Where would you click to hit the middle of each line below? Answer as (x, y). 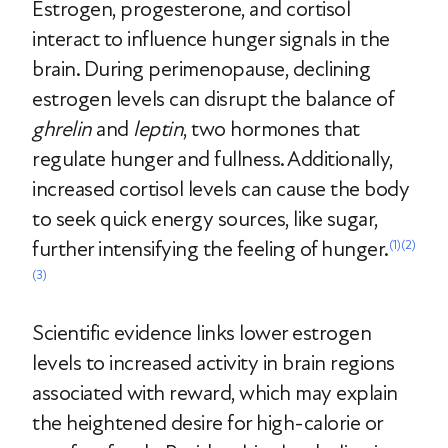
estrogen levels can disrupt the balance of (212, 99)
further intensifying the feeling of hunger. (210, 249)
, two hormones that (271, 129)
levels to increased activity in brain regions (213, 363)
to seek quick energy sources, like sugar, (205, 219)
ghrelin (62, 129)
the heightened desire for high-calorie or (207, 423)
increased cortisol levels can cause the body (220, 189)
